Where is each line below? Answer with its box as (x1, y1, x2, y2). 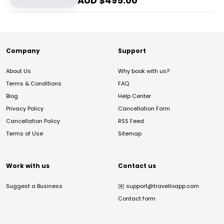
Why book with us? (118, 67, 169, 75)
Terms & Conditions (6, 79, 61, 87)
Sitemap (118, 129, 141, 137)
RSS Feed (118, 117, 144, 125)
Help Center (118, 92, 151, 100)
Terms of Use (6, 129, 43, 137)
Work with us (6, 161, 49, 170)
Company (6, 46, 40, 55)
